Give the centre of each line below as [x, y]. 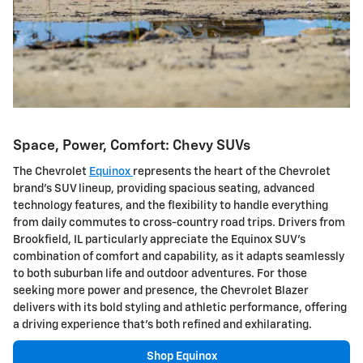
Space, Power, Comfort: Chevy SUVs [132, 146]
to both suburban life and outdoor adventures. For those [160, 273]
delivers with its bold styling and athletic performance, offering [180, 307]
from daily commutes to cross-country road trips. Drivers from [179, 222]
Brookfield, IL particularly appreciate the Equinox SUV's [159, 239]
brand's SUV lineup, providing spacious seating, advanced [164, 188]
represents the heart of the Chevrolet [232, 171]
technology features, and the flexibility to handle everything [171, 205]
